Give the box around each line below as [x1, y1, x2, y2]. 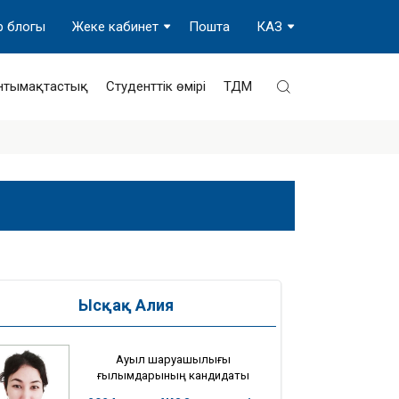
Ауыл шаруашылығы [115, 352, 231, 366]
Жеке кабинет [72, 19, 159, 35]
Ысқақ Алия [77, 296, 174, 315]
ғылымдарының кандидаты [96, 368, 249, 382]
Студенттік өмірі [106, 78, 206, 94]
